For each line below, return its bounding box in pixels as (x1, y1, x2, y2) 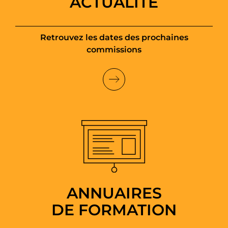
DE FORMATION (51, 200, 177, 219)
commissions (87, 45, 141, 55)
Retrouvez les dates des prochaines (40, 33, 188, 43)
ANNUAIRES (66, 183, 162, 203)
